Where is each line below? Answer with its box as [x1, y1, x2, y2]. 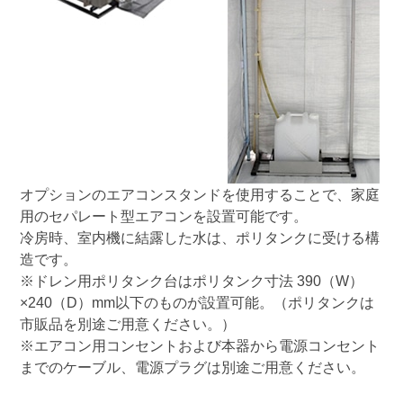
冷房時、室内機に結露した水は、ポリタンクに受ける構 [19, 228, 380, 246]
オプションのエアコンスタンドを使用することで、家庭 [19, 185, 380, 202]
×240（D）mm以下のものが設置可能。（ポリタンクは [19, 293, 374, 310]
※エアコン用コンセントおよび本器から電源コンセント [19, 336, 380, 354]
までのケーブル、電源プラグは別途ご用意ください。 [19, 358, 365, 375]
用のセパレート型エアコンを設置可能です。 [19, 207, 308, 224]
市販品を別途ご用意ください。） [19, 315, 236, 332]
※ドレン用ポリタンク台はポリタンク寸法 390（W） [19, 272, 363, 289]
